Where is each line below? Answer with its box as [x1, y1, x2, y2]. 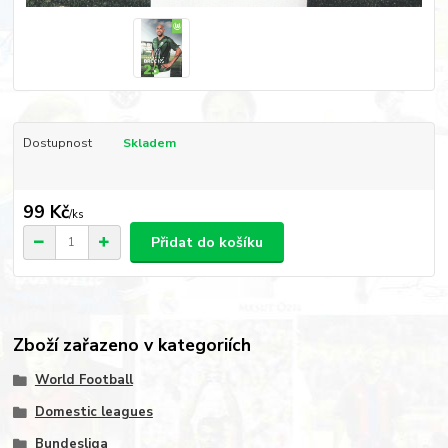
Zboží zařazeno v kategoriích [13, 333, 252, 358]
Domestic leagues [34, 403, 153, 422]
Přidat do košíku [150, 232, 263, 252]
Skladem [122, 134, 176, 151]
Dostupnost [22, 134, 92, 151]
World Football [34, 371, 133, 390]
